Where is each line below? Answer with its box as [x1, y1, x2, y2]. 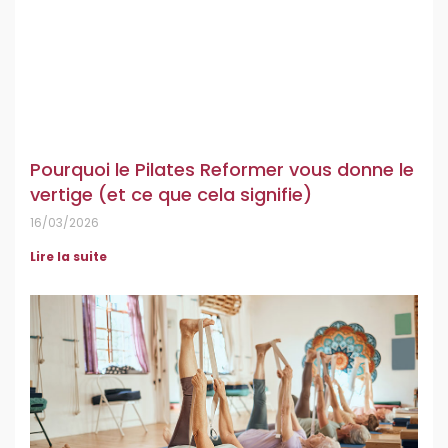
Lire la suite [30, 248, 107, 266]
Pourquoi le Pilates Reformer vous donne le [30, 157, 414, 183]
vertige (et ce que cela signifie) [30, 182, 312, 208]
